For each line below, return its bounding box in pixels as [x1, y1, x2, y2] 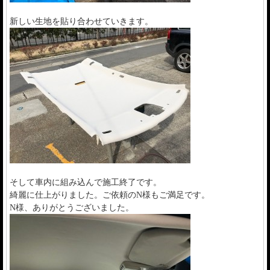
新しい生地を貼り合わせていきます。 [10, 16, 153, 26]
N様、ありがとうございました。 [10, 202, 134, 212]
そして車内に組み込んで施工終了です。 [10, 177, 162, 187]
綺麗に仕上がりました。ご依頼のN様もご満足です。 [10, 190, 210, 199]
